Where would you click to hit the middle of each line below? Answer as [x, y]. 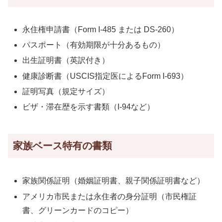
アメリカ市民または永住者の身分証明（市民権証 [110, 196]
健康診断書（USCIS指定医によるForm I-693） [106, 76]
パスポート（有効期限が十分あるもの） [94, 45]
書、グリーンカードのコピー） [78, 210]
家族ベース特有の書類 [62, 146]
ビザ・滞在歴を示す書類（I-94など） [89, 107]
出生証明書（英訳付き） [66, 60]
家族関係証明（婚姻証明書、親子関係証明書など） [114, 181]
